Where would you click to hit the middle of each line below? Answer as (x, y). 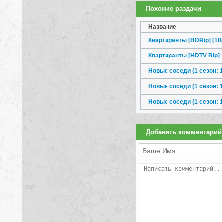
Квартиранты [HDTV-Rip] (184, 55)
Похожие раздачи (173, 8)
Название (162, 27)
